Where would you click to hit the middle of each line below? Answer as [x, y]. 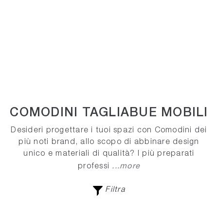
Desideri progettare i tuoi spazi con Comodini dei [109, 131]
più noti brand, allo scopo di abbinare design [109, 142]
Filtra [114, 190]
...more [126, 166]
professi [95, 167]
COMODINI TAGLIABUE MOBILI [109, 113]
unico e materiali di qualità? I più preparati [109, 154]
